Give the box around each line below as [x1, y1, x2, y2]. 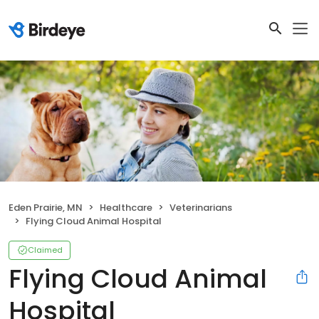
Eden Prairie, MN [9, 201, 83, 215]
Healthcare [100, 201, 152, 215]
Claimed [28, 244, 63, 256]
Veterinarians [169, 201, 232, 215]
